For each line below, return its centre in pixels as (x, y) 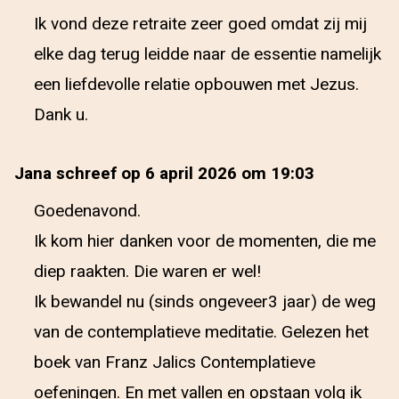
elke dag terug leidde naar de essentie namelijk (208, 54)
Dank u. (61, 115)
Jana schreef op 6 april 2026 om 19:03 (164, 174)
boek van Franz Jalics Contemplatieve (175, 362)
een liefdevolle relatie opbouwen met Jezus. (196, 85)
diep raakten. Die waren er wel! (147, 272)
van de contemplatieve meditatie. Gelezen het (201, 332)
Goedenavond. (87, 211)
